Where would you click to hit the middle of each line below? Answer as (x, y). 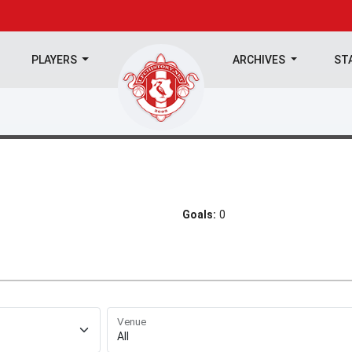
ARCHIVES (260, 60)
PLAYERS (55, 60)
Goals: (199, 214)
